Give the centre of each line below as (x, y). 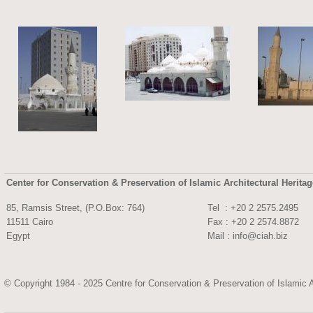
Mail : (220, 235)
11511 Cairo (29, 221)
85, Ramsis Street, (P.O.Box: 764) (75, 208)
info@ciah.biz (260, 235)
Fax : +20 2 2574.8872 (253, 221)
